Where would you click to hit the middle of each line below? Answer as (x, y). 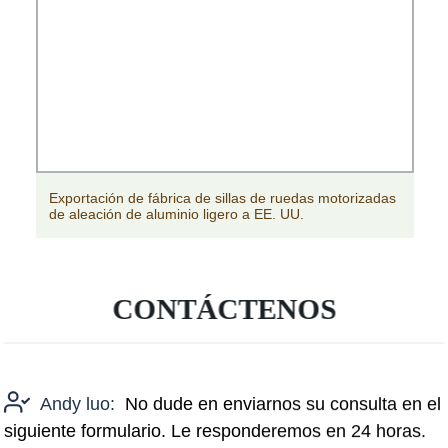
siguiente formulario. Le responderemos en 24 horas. (215, 430)
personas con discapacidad (250, 213)
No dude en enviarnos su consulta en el (283, 403)
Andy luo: (78, 403)
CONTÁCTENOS (224, 309)
